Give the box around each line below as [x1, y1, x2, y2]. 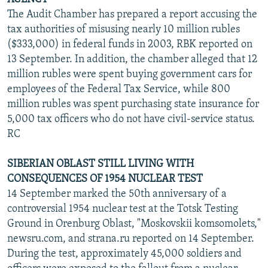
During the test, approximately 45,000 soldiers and [7, 248, 242, 260]
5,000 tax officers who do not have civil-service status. [7, 113, 255, 125]
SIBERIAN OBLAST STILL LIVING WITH [7, 158, 194, 170]
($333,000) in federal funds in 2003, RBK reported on [7, 38, 252, 50]
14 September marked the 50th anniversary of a [7, 188, 227, 200]
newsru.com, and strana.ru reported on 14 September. [7, 233, 254, 245]
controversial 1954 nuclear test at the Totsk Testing [7, 203, 238, 215]
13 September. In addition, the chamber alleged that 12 [7, 53, 257, 65]
